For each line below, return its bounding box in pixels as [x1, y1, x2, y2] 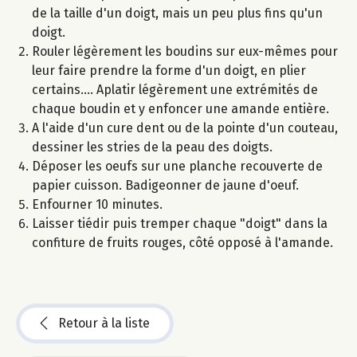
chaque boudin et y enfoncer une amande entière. [32, 101, 329, 117]
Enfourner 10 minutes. [32, 197, 163, 213]
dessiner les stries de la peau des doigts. [32, 139, 273, 155]
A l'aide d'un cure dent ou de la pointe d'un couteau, [32, 120, 338, 136]
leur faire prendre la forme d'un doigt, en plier [32, 63, 306, 79]
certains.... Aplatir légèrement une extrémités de [32, 82, 318, 98]
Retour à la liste [58, 316, 150, 331]
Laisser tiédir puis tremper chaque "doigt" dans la [32, 216, 328, 232]
